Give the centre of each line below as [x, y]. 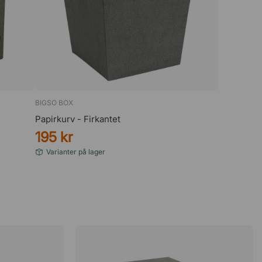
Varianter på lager [75, 151]
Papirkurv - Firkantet [77, 119]
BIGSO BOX [54, 102]
